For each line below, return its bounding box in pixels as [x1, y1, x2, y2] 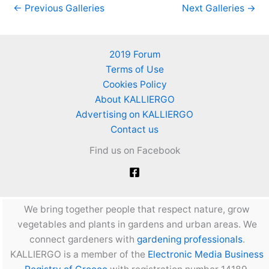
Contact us [110, 124, 159, 136]
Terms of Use [105, 64, 164, 76]
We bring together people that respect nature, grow [24, 204, 250, 216]
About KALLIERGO [94, 94, 175, 106]
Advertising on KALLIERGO [76, 109, 193, 121]
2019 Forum [109, 49, 160, 61]
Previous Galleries [22, 2, 104, 14]
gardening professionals [136, 234, 243, 246]
